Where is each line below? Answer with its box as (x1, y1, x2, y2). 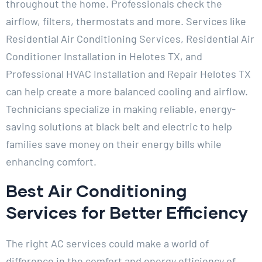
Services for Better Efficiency (6, 202, 248, 223)
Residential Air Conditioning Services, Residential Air (6, 32, 254, 46)
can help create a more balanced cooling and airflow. (6, 85, 248, 98)
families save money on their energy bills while (6, 137, 222, 151)
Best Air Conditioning (6, 180, 187, 201)
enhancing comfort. (6, 155, 96, 168)
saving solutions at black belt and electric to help (6, 120, 232, 133)
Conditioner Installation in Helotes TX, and (6, 50, 202, 63)
